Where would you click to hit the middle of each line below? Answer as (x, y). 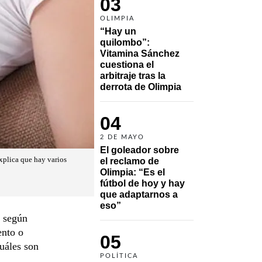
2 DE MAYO (122, 137)
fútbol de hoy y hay (142, 183)
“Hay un (118, 31)
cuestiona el (127, 64)
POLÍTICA (119, 256)
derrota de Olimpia (141, 87)
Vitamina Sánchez (140, 53)
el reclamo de (130, 161)
